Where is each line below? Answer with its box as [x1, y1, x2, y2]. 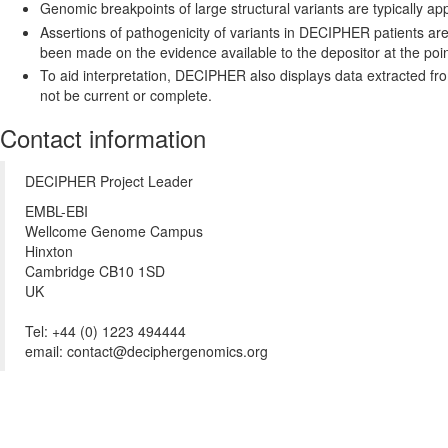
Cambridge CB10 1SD [25, 261, 165, 281]
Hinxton [25, 241, 73, 261]
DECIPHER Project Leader [25, 171, 193, 191]
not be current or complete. [40, 85, 212, 105]
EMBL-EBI [25, 201, 88, 221]
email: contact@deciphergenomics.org [25, 341, 268, 361]
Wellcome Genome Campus [25, 221, 203, 241]
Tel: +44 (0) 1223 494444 [25, 321, 186, 341]
